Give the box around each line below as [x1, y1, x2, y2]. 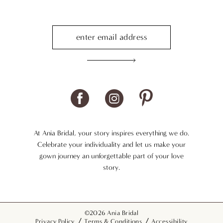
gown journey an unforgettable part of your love [39, 152, 184, 161]
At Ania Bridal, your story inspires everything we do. [34, 129, 189, 138]
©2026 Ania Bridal [84, 209, 139, 217]
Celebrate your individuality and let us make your [37, 140, 186, 149]
